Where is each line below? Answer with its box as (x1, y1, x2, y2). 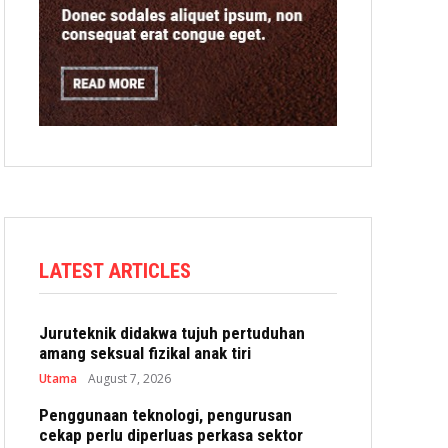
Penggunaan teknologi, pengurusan (39, 405, 292, 425)
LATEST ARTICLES (39, 259, 191, 283)
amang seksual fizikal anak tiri (39, 343, 251, 363)
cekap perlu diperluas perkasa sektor (39, 425, 303, 445)
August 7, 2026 (88, 370, 171, 387)
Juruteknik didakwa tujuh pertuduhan (39, 323, 305, 343)
